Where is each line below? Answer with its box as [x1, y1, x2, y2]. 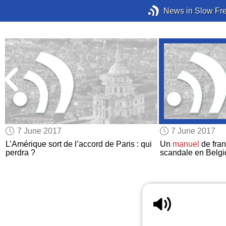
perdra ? [6, 148, 36, 157]
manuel [172, 140, 199, 149]
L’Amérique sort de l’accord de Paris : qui [6, 140, 152, 149]
